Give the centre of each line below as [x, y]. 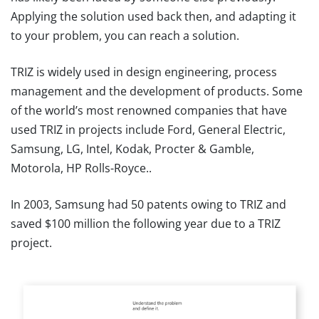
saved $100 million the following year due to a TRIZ [146, 224]
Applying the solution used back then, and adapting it [153, 17]
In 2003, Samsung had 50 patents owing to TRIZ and [148, 205]
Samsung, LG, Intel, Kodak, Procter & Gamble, [132, 149]
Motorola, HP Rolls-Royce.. [81, 168]
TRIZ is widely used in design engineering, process [144, 72]
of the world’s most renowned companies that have [149, 111]
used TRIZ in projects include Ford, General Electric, [148, 130]
